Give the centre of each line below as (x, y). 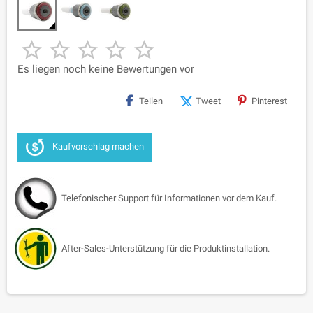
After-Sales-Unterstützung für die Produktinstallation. (166, 248)
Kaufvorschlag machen (98, 147)
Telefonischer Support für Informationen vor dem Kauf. (169, 198)
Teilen (151, 101)
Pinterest (269, 101)
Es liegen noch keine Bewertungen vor (106, 69)
